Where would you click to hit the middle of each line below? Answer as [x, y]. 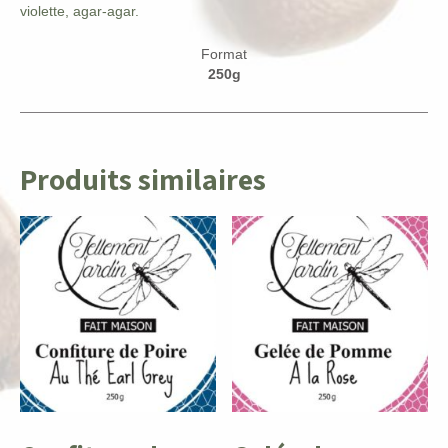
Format [224, 54]
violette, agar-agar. [79, 11]
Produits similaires [143, 179]
